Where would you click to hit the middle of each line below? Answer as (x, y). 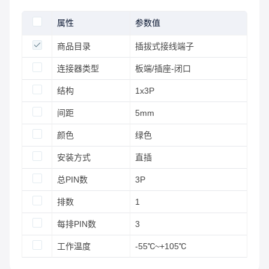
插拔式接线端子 (165, 46)
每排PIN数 (77, 224)
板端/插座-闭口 (163, 68)
